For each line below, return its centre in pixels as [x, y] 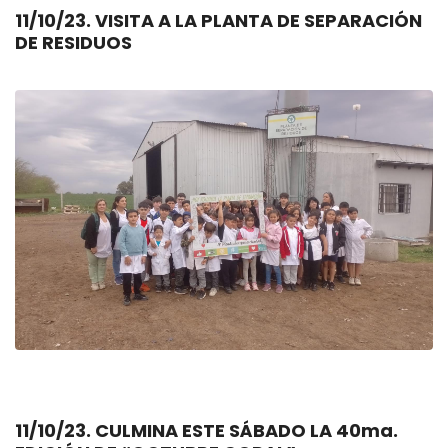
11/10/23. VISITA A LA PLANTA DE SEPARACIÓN [55, 20]
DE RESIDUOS [73, 42]
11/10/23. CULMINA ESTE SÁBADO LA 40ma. [55, 430]
